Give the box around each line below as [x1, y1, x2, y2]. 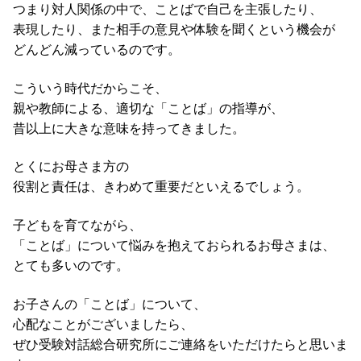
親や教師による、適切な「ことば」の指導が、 [13, 99, 284, 116]
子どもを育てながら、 [13, 217, 142, 234]
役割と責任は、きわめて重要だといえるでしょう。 [13, 178, 309, 195]
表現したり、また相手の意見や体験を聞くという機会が [13, 21, 335, 38]
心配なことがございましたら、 [13, 315, 193, 332]
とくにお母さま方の [13, 158, 129, 175]
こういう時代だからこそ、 [13, 79, 168, 96]
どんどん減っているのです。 [13, 41, 180, 58]
